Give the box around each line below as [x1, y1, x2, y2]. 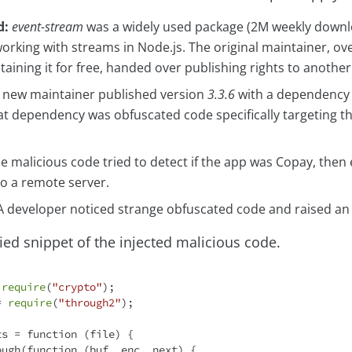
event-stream [12, 18, 83, 36]
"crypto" [52, 280, 102, 295]
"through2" [58, 295, 121, 310]
